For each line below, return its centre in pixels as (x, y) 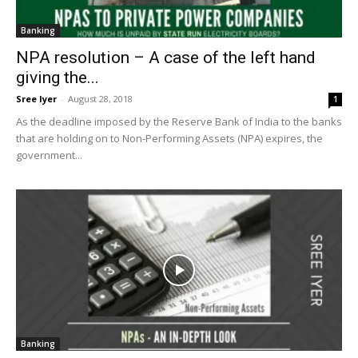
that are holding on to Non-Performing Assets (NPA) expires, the (169, 139)
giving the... (58, 78)
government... (49, 155)
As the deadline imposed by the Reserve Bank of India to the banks (179, 122)
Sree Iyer (36, 99)
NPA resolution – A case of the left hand (166, 58)
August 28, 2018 (100, 99)
